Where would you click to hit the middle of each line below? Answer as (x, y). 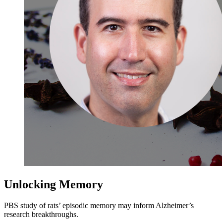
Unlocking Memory (54, 184)
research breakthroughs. (41, 214)
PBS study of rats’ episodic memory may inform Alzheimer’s (99, 205)
